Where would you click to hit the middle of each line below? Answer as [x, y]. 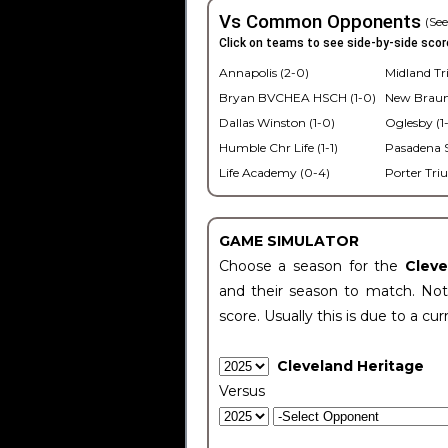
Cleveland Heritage [350, 366]
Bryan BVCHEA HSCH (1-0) [297, 97]
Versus [241, 391]
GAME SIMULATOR [288, 241]
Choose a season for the [311, 266]
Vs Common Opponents [319, 22]
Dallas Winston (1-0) [276, 122]
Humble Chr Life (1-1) [278, 147]
